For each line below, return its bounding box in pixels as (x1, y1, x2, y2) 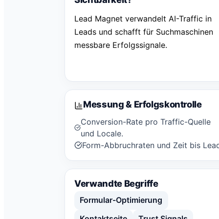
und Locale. (81, 128, 124, 138)
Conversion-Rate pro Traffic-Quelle (81, 116, 211, 127)
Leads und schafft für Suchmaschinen (74, 27, 214, 37)
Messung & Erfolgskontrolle (83, 99, 202, 110)
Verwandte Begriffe (74, 178, 158, 189)
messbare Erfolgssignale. (74, 40, 168, 50)
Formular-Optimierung (80, 195, 163, 205)
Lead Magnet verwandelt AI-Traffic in (74, 14, 212, 24)
